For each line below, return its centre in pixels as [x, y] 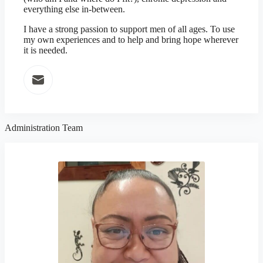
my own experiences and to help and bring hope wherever [131, 40]
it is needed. [45, 50]
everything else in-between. [74, 9]
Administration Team [44, 128]
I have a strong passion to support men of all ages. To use [129, 29]
